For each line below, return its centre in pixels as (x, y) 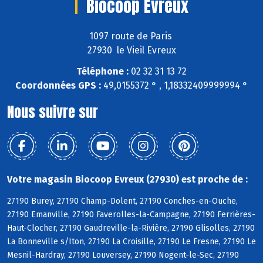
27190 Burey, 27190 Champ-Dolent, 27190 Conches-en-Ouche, (122, 201)
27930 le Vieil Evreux (131, 50)
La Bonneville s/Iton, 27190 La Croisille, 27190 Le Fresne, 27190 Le (131, 242)
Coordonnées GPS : (58, 86)
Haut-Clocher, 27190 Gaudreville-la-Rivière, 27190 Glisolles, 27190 (131, 228)
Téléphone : (102, 72)
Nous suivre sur (53, 112)
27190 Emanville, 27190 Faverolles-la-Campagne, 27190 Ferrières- (131, 215)
